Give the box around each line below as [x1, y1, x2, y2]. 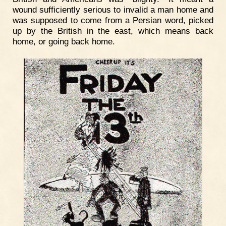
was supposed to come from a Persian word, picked [13, 15, 213, 26]
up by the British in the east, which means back [13, 26, 213, 36]
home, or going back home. [13, 36, 115, 47]
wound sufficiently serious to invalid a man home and [13, 5, 213, 15]
